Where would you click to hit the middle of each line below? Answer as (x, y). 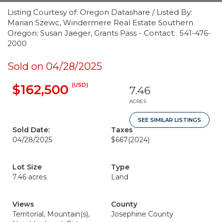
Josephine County (142, 214)
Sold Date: (31, 130)
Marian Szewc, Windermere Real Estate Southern (100, 23)
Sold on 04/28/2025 (55, 66)
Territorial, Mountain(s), (51, 214)
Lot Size (27, 167)
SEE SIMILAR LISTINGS (169, 120)
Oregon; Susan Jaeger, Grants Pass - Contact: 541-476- (109, 33)
